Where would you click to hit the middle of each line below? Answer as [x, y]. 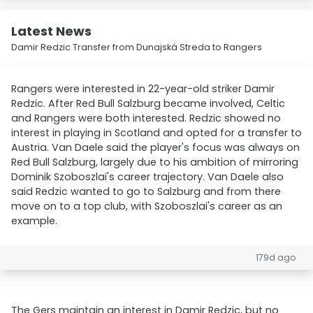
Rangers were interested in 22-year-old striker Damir [143, 89]
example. [34, 221]
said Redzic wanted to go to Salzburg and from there [146, 191]
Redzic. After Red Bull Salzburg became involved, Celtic [148, 103]
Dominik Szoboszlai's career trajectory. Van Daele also [147, 177]
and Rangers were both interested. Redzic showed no [146, 118]
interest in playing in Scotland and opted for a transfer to [156, 133]
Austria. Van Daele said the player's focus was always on [155, 147]
